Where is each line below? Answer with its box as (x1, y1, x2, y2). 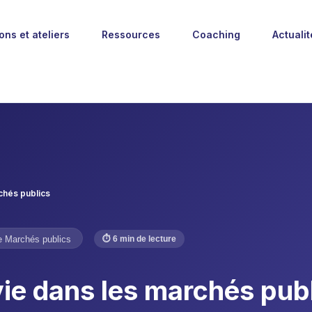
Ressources (102, 29, 160, 41)
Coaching (192, 29, 240, 41)
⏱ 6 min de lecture (102, 233, 176, 244)
